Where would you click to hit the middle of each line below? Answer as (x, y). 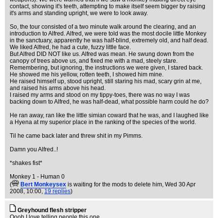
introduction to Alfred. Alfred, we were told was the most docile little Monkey (108, 34)
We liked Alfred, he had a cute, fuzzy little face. (70, 47)
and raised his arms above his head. (58, 88)
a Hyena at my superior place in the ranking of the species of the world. (103, 122)
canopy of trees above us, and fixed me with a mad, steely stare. (94, 61)
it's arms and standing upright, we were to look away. (79, 13)
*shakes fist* (26, 163)
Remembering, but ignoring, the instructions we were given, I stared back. (106, 68)
